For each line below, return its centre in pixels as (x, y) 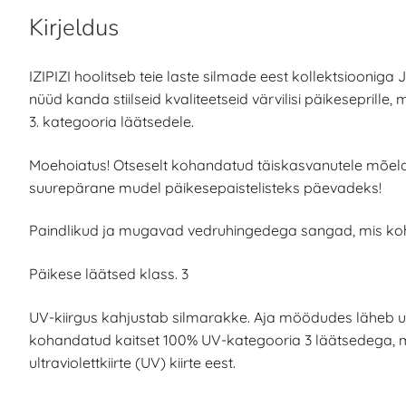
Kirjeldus (74, 28)
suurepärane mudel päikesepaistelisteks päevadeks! (206, 187)
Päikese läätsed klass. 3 (109, 274)
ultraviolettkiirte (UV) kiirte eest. (133, 362)
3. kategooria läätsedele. (112, 122)
